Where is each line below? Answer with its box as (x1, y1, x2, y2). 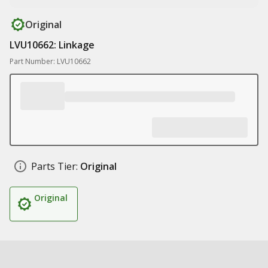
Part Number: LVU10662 (10, 56, 91, 66)
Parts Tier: (31, 160, 78, 173)
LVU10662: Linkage (10, 38, 95, 51)
